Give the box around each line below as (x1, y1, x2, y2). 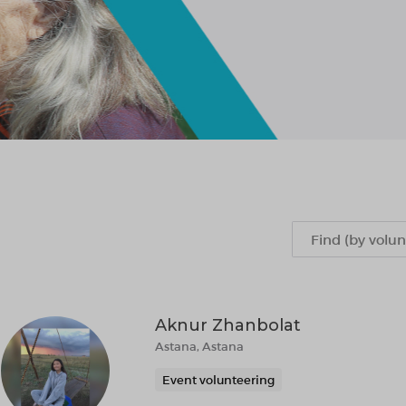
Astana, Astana (155, 339, 244, 353)
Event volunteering (162, 372, 275, 387)
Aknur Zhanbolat (155, 315, 301, 335)
